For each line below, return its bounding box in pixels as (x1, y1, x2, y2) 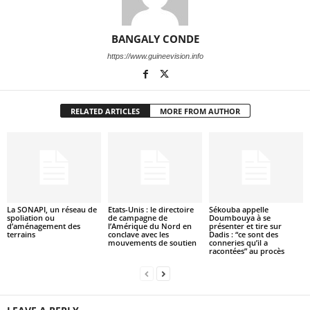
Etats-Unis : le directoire (107, 204, 194, 215)
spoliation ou (7, 212, 55, 224)
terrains (7, 229, 35, 240)
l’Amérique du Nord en (107, 221, 192, 232)
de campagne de (107, 212, 167, 224)
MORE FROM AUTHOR (159, 106, 240, 117)
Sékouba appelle (208, 204, 268, 215)
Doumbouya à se (208, 212, 271, 224)
